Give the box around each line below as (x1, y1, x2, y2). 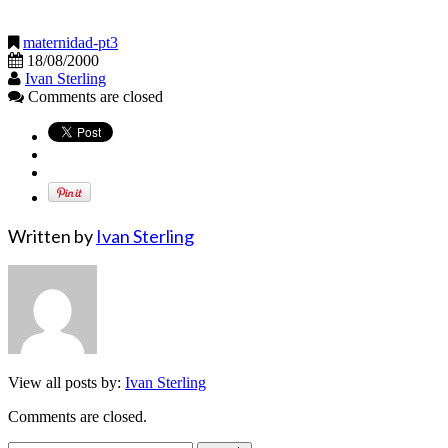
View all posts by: (8, 373, 125, 391)
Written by (8, 224, 96, 247)
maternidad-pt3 (23, 33, 118, 51)
